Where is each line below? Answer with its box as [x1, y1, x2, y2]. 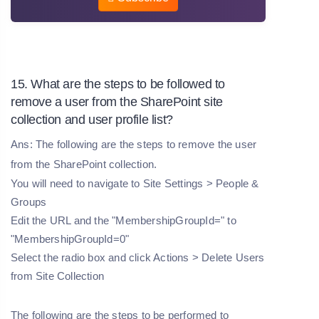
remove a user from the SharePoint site [11, 94, 223, 109]
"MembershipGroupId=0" [11, 232, 130, 245]
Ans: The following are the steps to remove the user [11, 137, 257, 150]
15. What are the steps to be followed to [11, 76, 226, 91]
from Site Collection [11, 269, 104, 282]
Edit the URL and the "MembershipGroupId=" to [11, 214, 236, 226]
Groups [11, 195, 47, 208]
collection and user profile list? [11, 112, 173, 127]
